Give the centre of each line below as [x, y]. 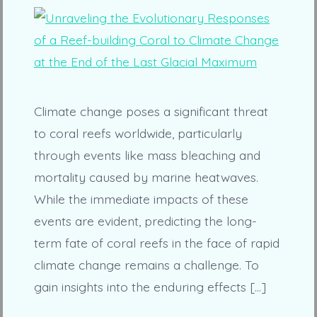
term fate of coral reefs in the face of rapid [156, 243]
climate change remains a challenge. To [146, 265]
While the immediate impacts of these [141, 199]
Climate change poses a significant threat [151, 111]
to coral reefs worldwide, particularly [138, 133]
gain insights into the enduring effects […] [150, 287]
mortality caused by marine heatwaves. [146, 177]
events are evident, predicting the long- [145, 221]
